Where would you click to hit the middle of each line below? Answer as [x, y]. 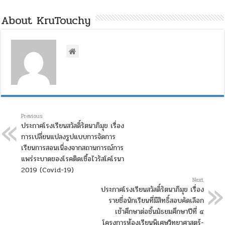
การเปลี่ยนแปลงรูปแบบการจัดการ [69, 137]
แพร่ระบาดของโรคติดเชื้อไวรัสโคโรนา [73, 159]
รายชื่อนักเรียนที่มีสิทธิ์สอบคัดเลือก [156, 201]
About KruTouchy [46, 21]
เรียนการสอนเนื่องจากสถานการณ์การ [73, 148]
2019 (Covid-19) [48, 170]
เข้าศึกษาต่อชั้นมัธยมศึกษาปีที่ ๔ [159, 212]
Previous [32, 117]
